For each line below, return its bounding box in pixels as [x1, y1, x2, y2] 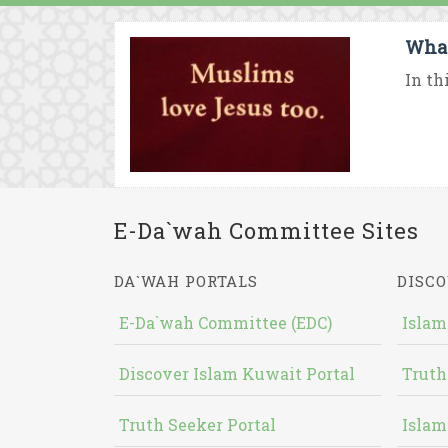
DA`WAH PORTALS [114, 271, 258, 291]
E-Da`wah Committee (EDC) [119, 312, 332, 333]
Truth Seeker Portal [119, 414, 276, 435]
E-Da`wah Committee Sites [114, 216, 419, 245]
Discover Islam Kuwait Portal [119, 363, 355, 384]
